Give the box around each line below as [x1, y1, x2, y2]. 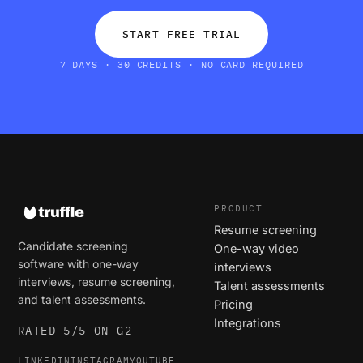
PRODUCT [214, 203, 263, 215]
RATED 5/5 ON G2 [18, 323, 132, 339]
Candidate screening [18, 239, 128, 254]
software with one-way [18, 257, 139, 271]
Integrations [214, 316, 282, 331]
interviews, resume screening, [18, 275, 175, 289]
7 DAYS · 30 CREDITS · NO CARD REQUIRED [59, 58, 304, 71]
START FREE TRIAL [122, 28, 241, 41]
